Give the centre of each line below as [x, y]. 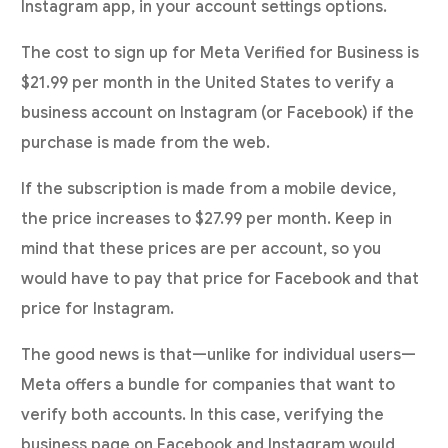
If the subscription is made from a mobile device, [209, 189]
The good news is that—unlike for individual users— [219, 355]
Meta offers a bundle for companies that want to [208, 385]
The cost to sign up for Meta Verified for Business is [220, 53]
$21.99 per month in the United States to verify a [208, 83]
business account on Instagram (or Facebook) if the [218, 113]
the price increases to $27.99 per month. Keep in [207, 219]
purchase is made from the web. [146, 143]
